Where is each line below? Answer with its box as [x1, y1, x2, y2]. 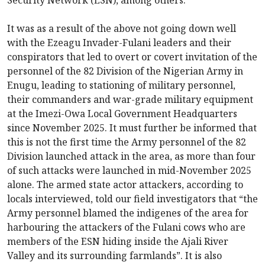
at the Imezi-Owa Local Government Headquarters [7, 107, 237, 121]
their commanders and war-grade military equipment [7, 93, 253, 106]
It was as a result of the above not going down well [7, 22, 236, 35]
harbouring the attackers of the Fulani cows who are [7, 221, 245, 234]
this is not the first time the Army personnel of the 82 [7, 135, 246, 149]
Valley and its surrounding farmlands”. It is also [7, 249, 222, 263]
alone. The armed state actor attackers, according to [7, 178, 243, 192]
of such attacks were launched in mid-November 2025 [7, 164, 251, 177]
